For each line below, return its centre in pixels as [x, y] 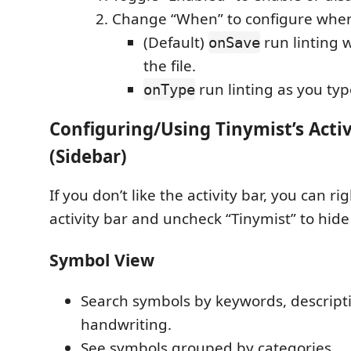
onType [169, 89]
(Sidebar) [88, 156]
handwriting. [126, 324]
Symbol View [102, 259]
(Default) [176, 42]
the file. [170, 66]
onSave [234, 42]
